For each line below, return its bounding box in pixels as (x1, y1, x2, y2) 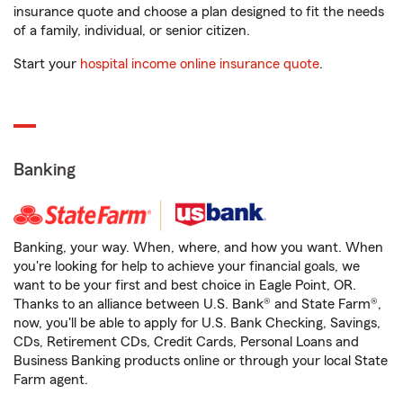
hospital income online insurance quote (80, 57, 319, 72)
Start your (13, 57, 80, 72)
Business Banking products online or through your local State (13, 354, 388, 369)
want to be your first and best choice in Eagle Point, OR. (13, 278, 356, 293)
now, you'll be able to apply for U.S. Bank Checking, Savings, (13, 316, 381, 331)
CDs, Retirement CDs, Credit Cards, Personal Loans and (13, 335, 359, 350)
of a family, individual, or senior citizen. (13, 23, 250, 39)
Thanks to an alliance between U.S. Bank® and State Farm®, (13, 297, 381, 312)
